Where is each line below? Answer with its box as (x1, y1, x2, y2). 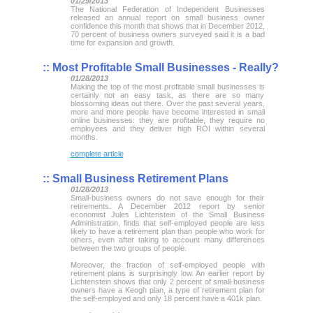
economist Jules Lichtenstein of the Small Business (70, 210, 265, 219)
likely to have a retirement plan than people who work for (70, 226, 265, 235)
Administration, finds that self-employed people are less (70, 218, 265, 227)
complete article (70, 149, 124, 158)
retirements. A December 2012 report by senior (70, 201, 265, 210)
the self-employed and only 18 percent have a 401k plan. (70, 293, 262, 303)
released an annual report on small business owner (70, 13, 265, 22)
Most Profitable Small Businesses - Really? (49, 61, 279, 73)
